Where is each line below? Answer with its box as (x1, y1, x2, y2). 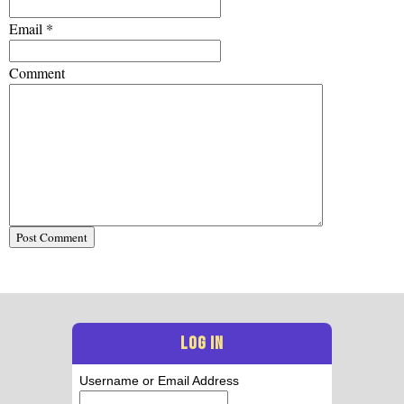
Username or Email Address (79, 373, 239, 389)
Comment (9, 63, 65, 83)
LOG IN (180, 333, 224, 355)
